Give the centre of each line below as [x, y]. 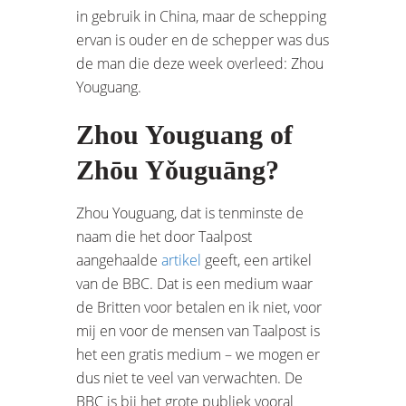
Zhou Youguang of [184, 134]
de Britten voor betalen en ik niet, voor [199, 307]
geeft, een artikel [256, 260]
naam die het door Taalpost [164, 236]
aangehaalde [119, 260]
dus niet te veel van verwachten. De [189, 377]
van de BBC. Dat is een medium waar [194, 283]
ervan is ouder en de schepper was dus [203, 39]
